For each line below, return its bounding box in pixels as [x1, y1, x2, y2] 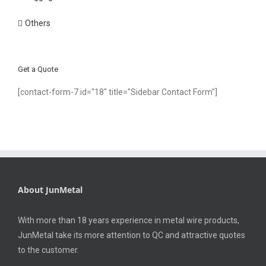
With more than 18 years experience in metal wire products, [18, 216, 239, 226]
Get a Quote [18, 64, 58, 74]
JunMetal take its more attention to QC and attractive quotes [18, 230, 245, 240]
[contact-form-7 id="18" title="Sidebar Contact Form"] [18, 87, 217, 97]
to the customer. [18, 245, 79, 255]
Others [25, 18, 50, 28]
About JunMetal [18, 184, 83, 196]
